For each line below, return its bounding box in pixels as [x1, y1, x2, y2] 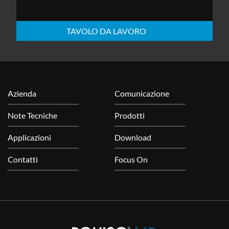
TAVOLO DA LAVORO [66, 26, 146, 36]
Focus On [114, 154, 148, 164]
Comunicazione [114, 88, 169, 98]
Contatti [8, 154, 38, 164]
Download [114, 132, 151, 142]
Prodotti [114, 110, 145, 120]
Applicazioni [8, 132, 51, 142]
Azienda [8, 88, 36, 98]
